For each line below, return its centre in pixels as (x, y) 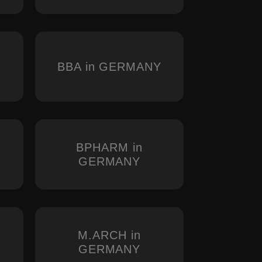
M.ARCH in (109, 235)
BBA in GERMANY (109, 67)
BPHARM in (109, 147)
